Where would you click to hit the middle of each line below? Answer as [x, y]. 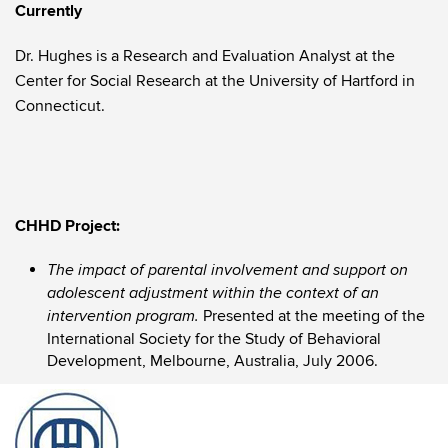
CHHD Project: [67, 226]
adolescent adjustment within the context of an [213, 293]
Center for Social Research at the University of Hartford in [215, 81]
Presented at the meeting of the [312, 316]
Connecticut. [60, 106]
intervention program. [123, 316]
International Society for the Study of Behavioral [214, 339]
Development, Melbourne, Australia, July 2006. [212, 361]
